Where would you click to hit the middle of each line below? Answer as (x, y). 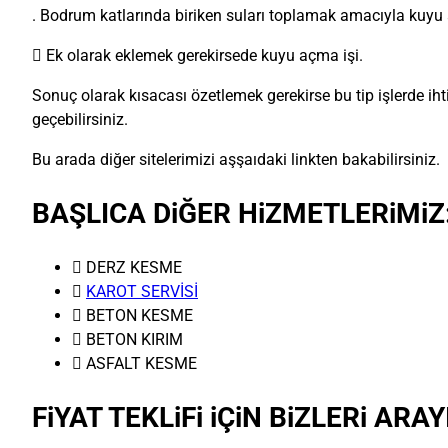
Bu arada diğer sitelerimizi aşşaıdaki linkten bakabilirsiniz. (236, 160)
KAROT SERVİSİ (142, 292)
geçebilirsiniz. (80, 120)
